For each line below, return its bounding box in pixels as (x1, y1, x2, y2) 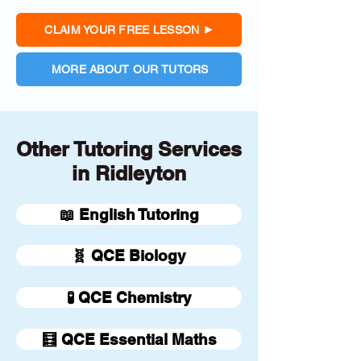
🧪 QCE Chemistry (66, 288, 192, 306)
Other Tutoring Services (16, 137, 242, 161)
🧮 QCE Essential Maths (41, 330, 217, 348)
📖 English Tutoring (59, 205, 199, 223)
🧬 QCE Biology (72, 247, 186, 264)
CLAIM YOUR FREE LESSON (44, 23, 200, 36)
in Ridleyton (72, 161, 186, 185)
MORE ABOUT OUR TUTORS (51, 63, 209, 76)
